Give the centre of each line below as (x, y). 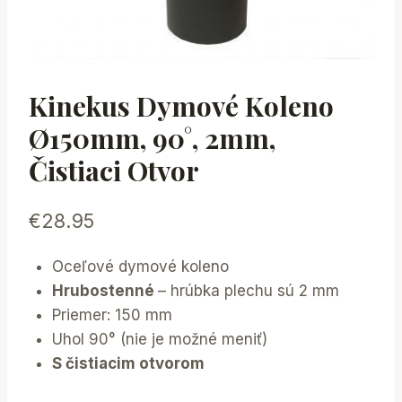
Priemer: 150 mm (112, 315)
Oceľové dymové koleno (140, 267)
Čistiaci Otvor (114, 170)
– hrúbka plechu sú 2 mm (248, 291)
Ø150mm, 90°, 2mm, (152, 138)
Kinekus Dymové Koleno (181, 105)
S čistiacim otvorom (128, 364)
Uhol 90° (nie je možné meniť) (159, 340)
